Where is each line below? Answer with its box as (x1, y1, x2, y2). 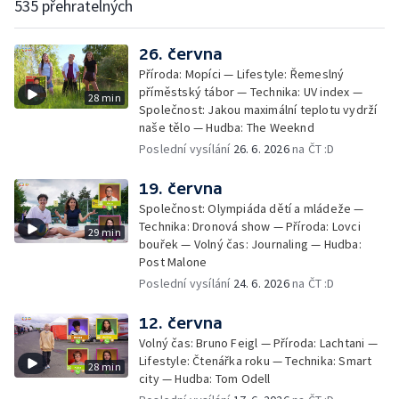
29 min (87, 225, 121, 239)
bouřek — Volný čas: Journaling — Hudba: (139, 236, 362, 252)
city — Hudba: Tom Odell (139, 370, 271, 387)
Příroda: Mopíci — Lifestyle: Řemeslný (139, 66, 345, 82)
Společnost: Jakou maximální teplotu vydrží (139, 102, 378, 118)
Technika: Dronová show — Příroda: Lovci (139, 218, 361, 234)
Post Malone (139, 254, 208, 270)
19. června (139, 179, 223, 198)
